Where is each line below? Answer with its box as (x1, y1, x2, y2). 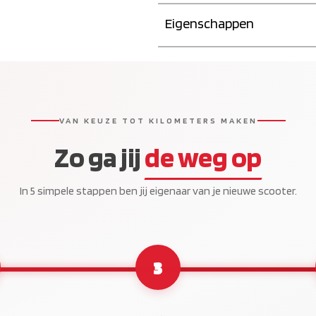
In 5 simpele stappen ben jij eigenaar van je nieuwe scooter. (19, 183, 297, 197)
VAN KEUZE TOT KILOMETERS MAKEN (59, 114, 257, 126)
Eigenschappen (165, 14, 254, 32)
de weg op (145, 140, 262, 174)
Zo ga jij (54, 140, 145, 174)
